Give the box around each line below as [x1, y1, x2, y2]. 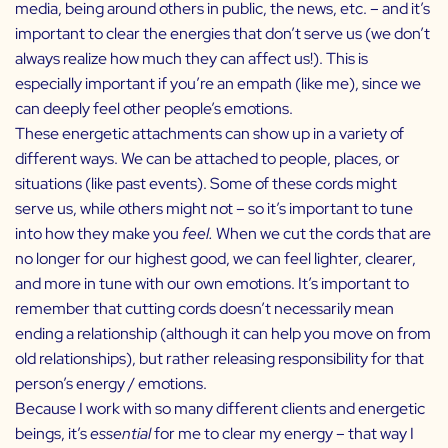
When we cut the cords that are [216, 222, 431, 244]
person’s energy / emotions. [15, 372, 210, 394]
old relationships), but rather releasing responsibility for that [15, 347, 424, 369]
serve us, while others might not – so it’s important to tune [15, 197, 413, 219]
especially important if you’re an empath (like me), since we [15, 72, 421, 94]
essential [90, 422, 154, 444]
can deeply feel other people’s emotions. [15, 97, 296, 119]
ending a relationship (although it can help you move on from [15, 322, 431, 344]
